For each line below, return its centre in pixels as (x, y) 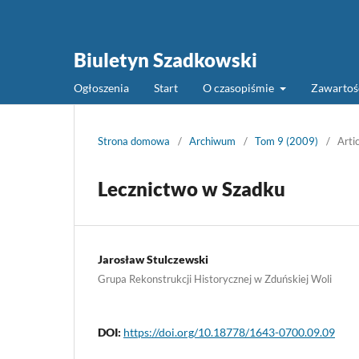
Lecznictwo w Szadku (192, 188)
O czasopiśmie (240, 87)
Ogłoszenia (101, 87)
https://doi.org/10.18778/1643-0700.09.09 (229, 332)
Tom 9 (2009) (286, 141)
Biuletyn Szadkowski (165, 60)
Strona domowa (134, 141)
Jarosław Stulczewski (153, 259)
